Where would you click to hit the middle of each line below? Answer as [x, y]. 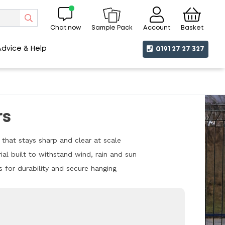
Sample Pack [112, 28]
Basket [192, 28]
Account [156, 28]
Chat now [65, 28]
